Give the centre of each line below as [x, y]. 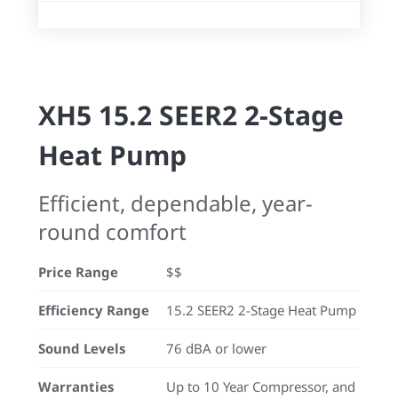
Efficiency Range [94, 310]
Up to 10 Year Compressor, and [261, 386]
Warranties [76, 386]
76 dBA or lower [216, 348]
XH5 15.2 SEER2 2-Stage [191, 115]
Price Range [78, 272]
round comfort [112, 231]
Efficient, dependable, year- [175, 203]
